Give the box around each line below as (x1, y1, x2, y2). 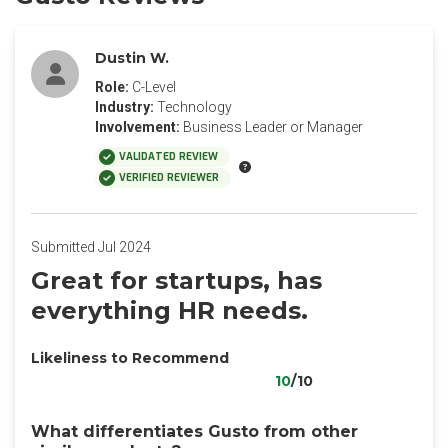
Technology (157, 99, 232, 115)
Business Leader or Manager (183, 119, 363, 135)
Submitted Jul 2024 (31, 239, 151, 255)
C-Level (132, 79, 176, 95)
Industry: (95, 99, 154, 115)
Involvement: (95, 119, 180, 135)
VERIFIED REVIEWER (119, 171, 219, 184)
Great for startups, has (31, 266, 322, 295)
